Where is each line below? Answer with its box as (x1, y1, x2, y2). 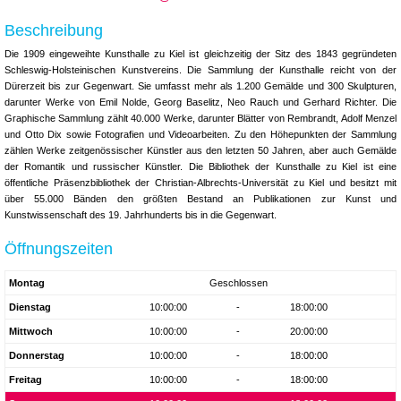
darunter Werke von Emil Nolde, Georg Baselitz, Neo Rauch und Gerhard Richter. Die (4, 96, 397, 107)
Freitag (9, 374, 42, 386)
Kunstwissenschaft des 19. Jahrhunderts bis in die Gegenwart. (4, 209, 277, 220)
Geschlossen (209, 277, 268, 289)
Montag (9, 277, 45, 289)
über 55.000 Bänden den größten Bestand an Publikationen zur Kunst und (4, 192, 397, 204)
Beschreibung (4, 20, 103, 39)
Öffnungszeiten (4, 238, 113, 258)
